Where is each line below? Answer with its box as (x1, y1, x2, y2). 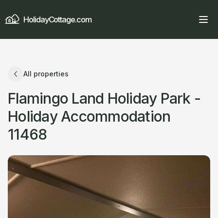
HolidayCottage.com (23, 15, 91, 24)
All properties (23, 70, 69, 78)
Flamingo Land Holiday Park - (8, 90, 200, 107)
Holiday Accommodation (8, 108, 171, 125)
